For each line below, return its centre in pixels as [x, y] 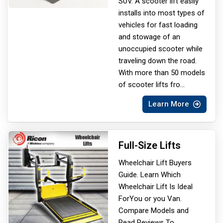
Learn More [169, 104]
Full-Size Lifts [150, 145]
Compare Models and [154, 210]
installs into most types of [162, 13]
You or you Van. [156, 198]
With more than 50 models [162, 72]
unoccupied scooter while [161, 49]
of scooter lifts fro [149, 84]
